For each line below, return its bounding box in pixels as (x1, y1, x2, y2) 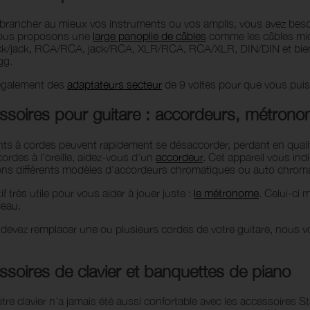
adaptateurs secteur (67, 77, 162, 91)
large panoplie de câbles (93, 29, 206, 42)
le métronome (194, 186, 259, 199)
